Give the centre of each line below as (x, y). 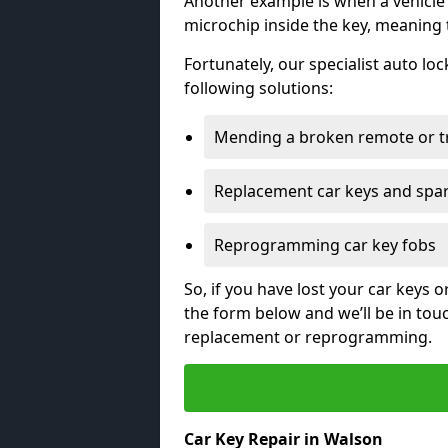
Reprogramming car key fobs (325, 244)
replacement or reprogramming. (308, 336)
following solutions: (258, 87)
